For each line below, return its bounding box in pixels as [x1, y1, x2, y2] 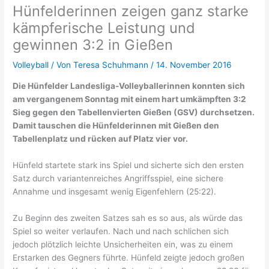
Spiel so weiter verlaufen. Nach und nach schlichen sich [13, 226, 229, 236]
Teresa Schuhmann [73, 60, 151, 70]
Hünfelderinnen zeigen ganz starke [13, 2, 249, 20]
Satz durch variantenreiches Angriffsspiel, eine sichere [13, 173, 224, 183]
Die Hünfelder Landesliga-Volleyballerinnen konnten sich [13, 80, 246, 91]
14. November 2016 [156, 60, 232, 70]
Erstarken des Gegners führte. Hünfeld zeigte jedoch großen [13, 252, 245, 262]
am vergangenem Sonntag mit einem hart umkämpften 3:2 [13, 94, 247, 104]
